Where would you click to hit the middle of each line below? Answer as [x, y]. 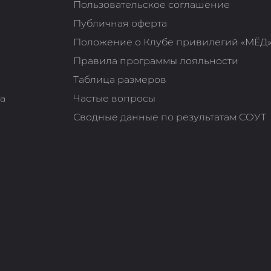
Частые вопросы [115, 99]
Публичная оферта [120, 24]
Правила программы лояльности [156, 61]
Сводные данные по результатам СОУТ [170, 117]
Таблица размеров [120, 80]
